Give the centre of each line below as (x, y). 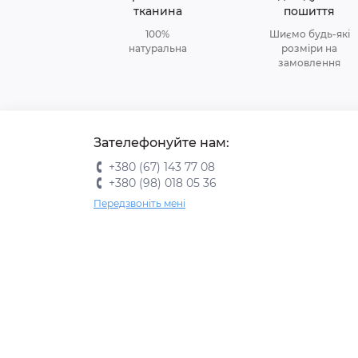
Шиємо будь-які (309, 34)
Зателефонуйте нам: (161, 143)
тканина (157, 11)
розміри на (309, 48)
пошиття (309, 11)
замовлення (309, 63)
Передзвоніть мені (139, 203)
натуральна (157, 48)
